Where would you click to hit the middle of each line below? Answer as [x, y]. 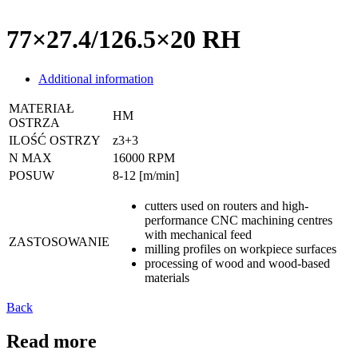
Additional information [96, 78]
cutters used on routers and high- [227, 205]
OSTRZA [34, 122]
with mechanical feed [198, 234]
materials [167, 277]
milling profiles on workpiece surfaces [241, 249]
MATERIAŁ [42, 108]
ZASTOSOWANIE [59, 241]
